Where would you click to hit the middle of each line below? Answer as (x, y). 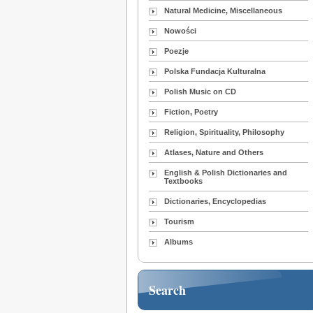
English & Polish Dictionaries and (226, 173)
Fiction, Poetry (191, 112)
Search (167, 290)
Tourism (180, 222)
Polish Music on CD (201, 92)
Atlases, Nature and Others (214, 153)
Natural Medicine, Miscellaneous (224, 11)
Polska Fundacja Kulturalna (215, 72)
